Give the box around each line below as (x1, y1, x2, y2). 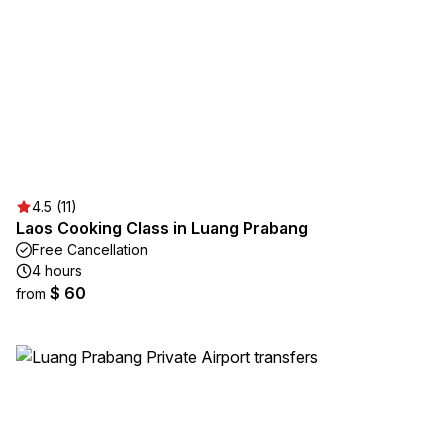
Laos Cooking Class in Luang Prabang (16, 218, 308, 238)
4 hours (32, 262, 82, 279)
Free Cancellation (32, 241, 148, 258)
